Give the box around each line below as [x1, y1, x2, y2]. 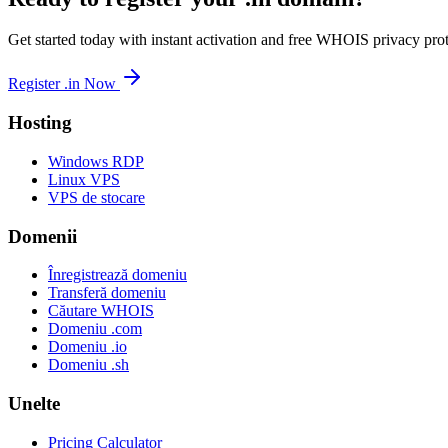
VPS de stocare [48, 188, 145, 206]
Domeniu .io [48, 338, 127, 356]
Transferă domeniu [48, 284, 166, 302]
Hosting [8, 112, 72, 134]
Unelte [8, 393, 60, 415]
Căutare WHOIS [48, 302, 154, 320]
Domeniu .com [48, 320, 142, 338]
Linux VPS [48, 170, 120, 188]
